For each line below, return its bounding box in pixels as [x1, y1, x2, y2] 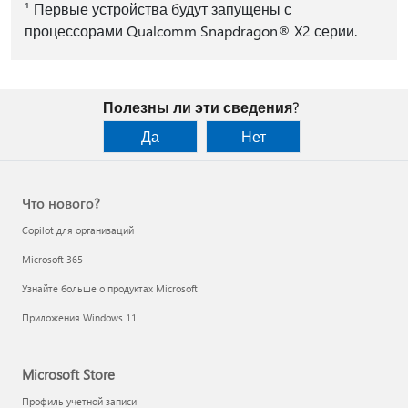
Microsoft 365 [22, 252, 83, 266]
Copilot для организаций [22, 223, 134, 237]
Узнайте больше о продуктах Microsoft [22, 281, 198, 295]
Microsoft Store [22, 365, 115, 383]
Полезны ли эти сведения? [102, 97, 299, 117]
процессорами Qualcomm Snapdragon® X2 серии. [24, 21, 357, 40]
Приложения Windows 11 [22, 311, 137, 324]
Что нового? [22, 194, 100, 212]
